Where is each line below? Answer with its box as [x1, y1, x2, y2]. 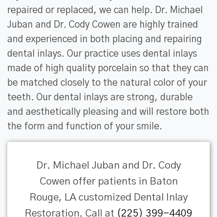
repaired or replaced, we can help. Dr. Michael [7, 6, 203, 15]
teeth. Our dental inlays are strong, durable [7, 93, 193, 103]
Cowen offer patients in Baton [39, 176, 178, 187]
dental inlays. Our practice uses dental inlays [7, 49, 197, 59]
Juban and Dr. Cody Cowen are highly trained [7, 20, 198, 30]
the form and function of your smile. [7, 122, 162, 132]
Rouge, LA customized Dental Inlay [29, 192, 188, 203]
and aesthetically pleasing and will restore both [7, 108, 209, 117]
